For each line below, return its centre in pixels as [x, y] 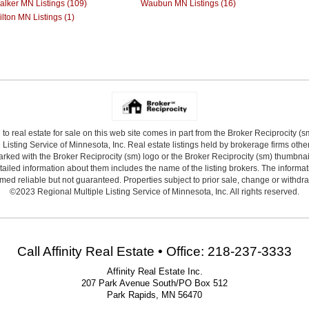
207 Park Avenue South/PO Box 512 [154, 283]
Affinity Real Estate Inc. [154, 271]
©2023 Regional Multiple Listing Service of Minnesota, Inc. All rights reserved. [154, 191]
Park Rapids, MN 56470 [154, 295]
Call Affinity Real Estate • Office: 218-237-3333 [154, 251]
